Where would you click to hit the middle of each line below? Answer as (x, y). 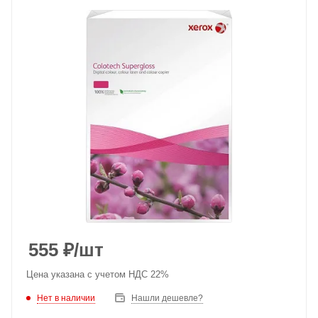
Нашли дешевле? (167, 298)
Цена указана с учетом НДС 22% (98, 274)
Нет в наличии (66, 298)
